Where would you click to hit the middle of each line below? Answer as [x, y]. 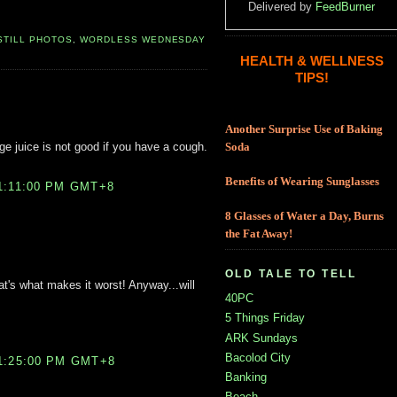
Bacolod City [258, 357]
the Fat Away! [259, 234]
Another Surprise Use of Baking [304, 130]
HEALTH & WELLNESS [311, 62]
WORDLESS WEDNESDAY [143, 40]
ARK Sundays [261, 338]
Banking [246, 378]
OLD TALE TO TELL [291, 274]
